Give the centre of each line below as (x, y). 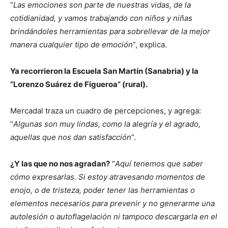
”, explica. (150, 45)
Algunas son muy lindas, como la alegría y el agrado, (107, 124)
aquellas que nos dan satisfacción (71, 137)
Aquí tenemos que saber (159, 164)
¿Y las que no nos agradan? (60, 164)
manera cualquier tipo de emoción (72, 45)
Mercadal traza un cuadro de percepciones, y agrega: (106, 111)
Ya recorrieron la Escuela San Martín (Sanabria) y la (104, 71)
